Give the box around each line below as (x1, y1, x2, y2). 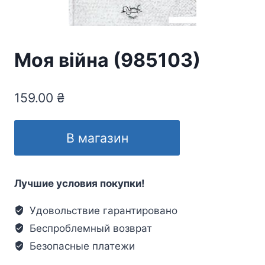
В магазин (66, 130, 128, 146)
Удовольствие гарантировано (27, 204, 178, 216)
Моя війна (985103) (14, 49, 201, 72)
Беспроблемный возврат (27, 222, 153, 234)
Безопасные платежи (27, 240, 135, 252)
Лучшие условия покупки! (14, 177, 145, 189)
